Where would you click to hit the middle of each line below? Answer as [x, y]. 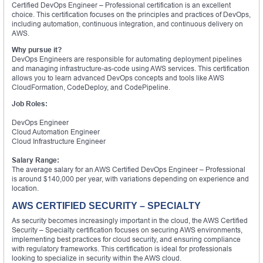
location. [25, 188]
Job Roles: [30, 103]
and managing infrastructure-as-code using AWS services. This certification [131, 68]
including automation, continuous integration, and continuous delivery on [127, 23]
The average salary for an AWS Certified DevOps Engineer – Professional [129, 169]
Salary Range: [36, 160]
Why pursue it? [37, 49]
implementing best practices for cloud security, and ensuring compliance [126, 239]
